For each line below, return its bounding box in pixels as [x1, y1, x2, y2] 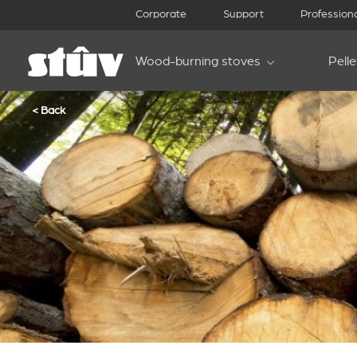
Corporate [135, 8, 186, 20]
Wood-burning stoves [135, 54, 261, 69]
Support [223, 8, 264, 20]
